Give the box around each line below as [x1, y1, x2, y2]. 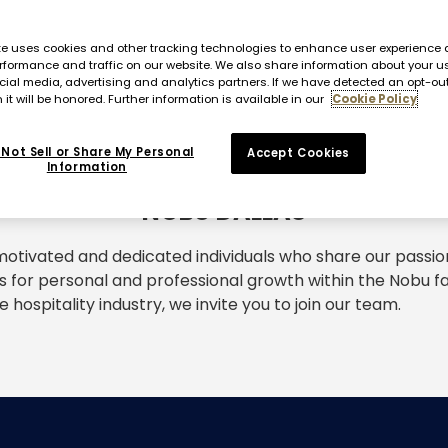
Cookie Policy [332, 91, 417, 107]
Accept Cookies [247, 145, 350, 161]
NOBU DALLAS [142, 195, 306, 228]
